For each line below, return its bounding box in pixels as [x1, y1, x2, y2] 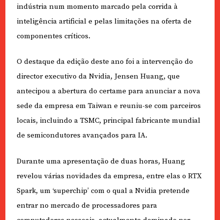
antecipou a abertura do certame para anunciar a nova [16, 86, 200, 96]
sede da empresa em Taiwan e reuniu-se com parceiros [16, 101, 201, 111]
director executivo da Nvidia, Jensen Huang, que [16, 72, 180, 82]
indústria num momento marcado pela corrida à [16, 1, 178, 11]
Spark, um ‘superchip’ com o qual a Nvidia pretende [16, 186, 190, 195]
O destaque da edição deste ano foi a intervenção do [16, 57, 193, 67]
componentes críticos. [16, 31, 90, 41]
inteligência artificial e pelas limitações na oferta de [16, 16, 192, 26]
